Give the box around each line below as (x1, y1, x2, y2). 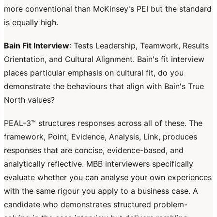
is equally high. (4, 17, 58, 28)
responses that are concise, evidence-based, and (4, 145, 184, 155)
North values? (4, 95, 55, 105)
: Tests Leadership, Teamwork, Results (69, 41, 209, 51)
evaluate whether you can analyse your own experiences (4, 172, 212, 183)
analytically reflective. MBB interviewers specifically (4, 159, 193, 169)
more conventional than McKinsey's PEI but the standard (4, 4, 212, 14)
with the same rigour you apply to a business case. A (4, 186, 198, 196)
